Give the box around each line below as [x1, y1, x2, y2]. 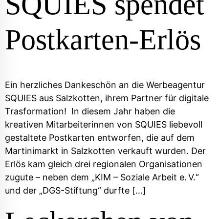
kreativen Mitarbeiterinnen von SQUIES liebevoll [5, 119, 202, 130]
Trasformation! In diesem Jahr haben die [5, 106, 175, 117]
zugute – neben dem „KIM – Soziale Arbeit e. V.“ [5, 172, 199, 183]
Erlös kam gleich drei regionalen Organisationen [5, 159, 202, 170]
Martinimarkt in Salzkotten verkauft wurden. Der [5, 146, 206, 156]
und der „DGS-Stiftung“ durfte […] [5, 185, 146, 196]
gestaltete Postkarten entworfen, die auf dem [5, 132, 195, 143]
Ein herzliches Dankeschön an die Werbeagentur [5, 80, 205, 90]
